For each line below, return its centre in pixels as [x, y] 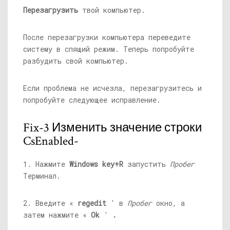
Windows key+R [96, 164]
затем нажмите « [57, 215]
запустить [147, 164]
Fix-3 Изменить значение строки [112, 128]
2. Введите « [50, 203]
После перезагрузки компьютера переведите [107, 37]
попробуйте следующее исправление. [92, 100]
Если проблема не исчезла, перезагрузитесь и [112, 88]
